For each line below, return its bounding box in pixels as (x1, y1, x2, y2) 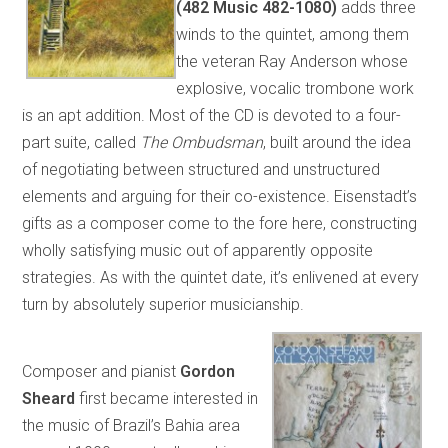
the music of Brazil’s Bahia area (22, 415, 241, 435)
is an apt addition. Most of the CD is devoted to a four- (22, 105, 402, 125)
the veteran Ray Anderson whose (176, 51, 409, 71)
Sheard (22, 388, 80, 408)
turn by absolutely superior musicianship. (22, 294, 305, 314)
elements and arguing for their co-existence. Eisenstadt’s (22, 186, 418, 206)
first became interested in (79, 388, 259, 408)
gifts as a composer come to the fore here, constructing (22, 213, 418, 233)
